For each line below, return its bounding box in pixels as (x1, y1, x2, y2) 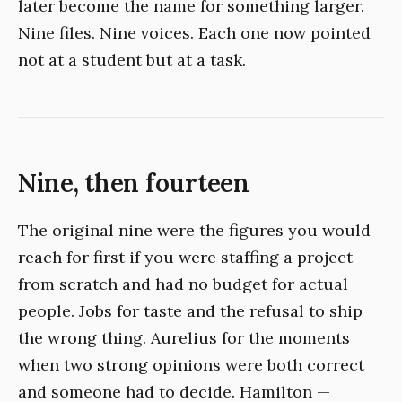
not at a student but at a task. (18, 49, 246, 71)
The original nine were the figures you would (18, 220, 371, 241)
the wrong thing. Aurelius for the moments (18, 328, 350, 349)
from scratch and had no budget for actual (18, 274, 348, 295)
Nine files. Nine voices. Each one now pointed (18, 22, 371, 44)
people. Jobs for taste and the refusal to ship (18, 301, 363, 322)
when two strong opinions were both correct (18, 354, 364, 376)
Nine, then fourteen (18, 167, 249, 200)
